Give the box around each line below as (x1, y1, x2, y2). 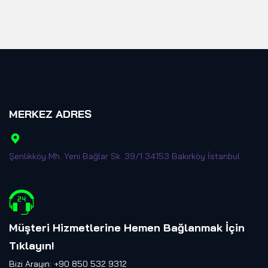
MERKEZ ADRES (9, 107, 92, 121)
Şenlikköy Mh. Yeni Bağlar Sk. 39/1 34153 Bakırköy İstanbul (9, 150, 240, 162)
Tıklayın (9, 238, 51, 252)
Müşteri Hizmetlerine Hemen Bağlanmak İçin (9, 220, 245, 234)
